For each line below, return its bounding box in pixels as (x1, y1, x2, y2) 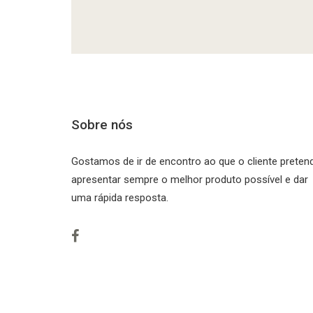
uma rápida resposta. (71, 191, 168, 204)
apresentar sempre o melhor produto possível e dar (71, 173, 308, 186)
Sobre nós (71, 117, 133, 133)
